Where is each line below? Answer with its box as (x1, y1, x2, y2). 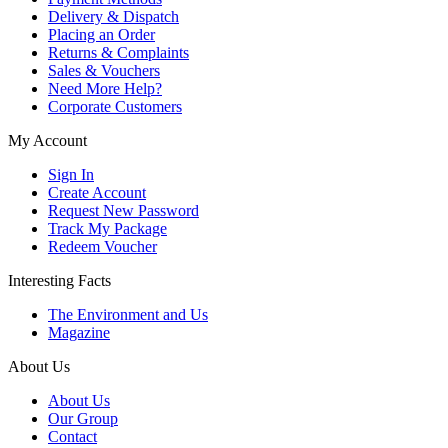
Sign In (48, 165, 94, 183)
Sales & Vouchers (48, 61, 160, 79)
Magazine (48, 323, 110, 341)
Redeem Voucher (48, 237, 157, 255)
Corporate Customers (48, 97, 182, 115)
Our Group (48, 409, 118, 427)
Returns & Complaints (48, 43, 189, 61)
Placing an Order (48, 25, 155, 43)
